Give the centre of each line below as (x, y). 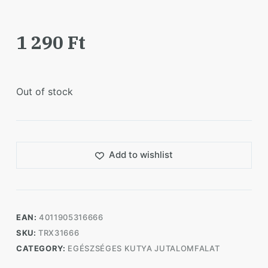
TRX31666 (59, 232)
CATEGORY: (42, 248)
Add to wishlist (141, 155)
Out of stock (44, 91)
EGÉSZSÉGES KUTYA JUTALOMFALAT (144, 248)
